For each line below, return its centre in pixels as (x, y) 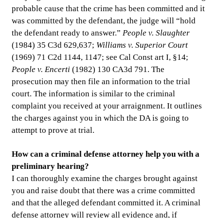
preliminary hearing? (50, 166)
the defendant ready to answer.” (67, 33)
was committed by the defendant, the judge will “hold (104, 21)
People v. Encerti (42, 70)
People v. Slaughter (156, 33)
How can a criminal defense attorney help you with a (106, 154)
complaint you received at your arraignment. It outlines (107, 106)
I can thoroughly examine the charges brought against (105, 179)
